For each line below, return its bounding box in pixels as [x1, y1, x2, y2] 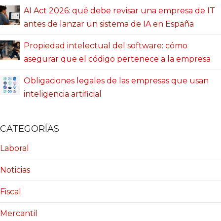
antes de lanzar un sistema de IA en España [24, 19, 194, 29]
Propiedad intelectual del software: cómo [24, 41, 187, 50]
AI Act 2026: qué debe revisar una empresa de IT [24, 6, 215, 15]
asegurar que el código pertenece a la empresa [24, 54, 211, 64]
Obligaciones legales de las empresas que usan [24, 76, 209, 85]
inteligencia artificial [24, 89, 102, 99]
